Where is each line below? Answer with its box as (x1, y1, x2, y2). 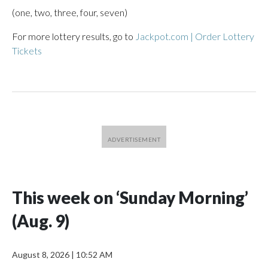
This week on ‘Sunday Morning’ (12, 187, 248, 208)
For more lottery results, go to (12, 31, 135, 42)
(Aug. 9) (12, 211, 69, 231)
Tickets (12, 45, 42, 56)
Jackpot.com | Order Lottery (135, 31, 254, 42)
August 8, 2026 (12, 249, 71, 260)
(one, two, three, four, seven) (12, 7, 127, 18)
